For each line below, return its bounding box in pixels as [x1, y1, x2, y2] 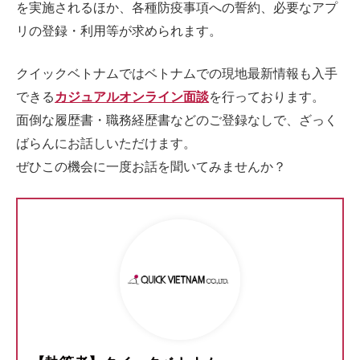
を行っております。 [209, 90, 325, 104]
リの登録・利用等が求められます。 [16, 24, 222, 38]
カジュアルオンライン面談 [55, 90, 209, 104]
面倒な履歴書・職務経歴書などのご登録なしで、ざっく [16, 113, 337, 127]
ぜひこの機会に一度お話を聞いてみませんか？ [16, 160, 286, 174]
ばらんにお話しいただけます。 [16, 137, 196, 150]
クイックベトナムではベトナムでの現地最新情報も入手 [16, 67, 337, 80]
